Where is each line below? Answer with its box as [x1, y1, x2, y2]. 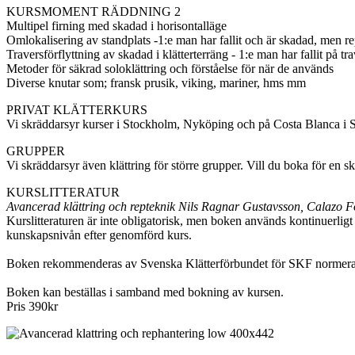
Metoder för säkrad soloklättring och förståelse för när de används [6, 62, 334, 76]
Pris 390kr [6, 300, 58, 314]
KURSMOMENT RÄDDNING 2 [6, 5, 181, 19]
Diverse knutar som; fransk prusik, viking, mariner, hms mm [6, 76, 306, 90]
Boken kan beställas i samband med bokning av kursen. [6, 285, 287, 300]
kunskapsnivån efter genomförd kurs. [6, 228, 192, 242]
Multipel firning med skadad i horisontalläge [6, 19, 227, 33]
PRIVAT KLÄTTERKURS [6, 103, 147, 117]
